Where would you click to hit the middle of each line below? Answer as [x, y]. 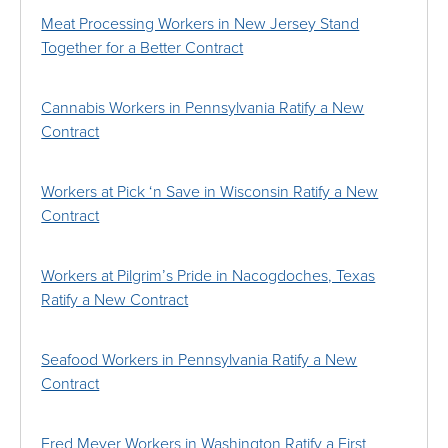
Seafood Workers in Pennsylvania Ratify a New [199, 360]
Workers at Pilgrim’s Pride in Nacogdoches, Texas [208, 276]
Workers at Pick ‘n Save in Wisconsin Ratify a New [210, 192]
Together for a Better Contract [142, 48]
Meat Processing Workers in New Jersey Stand [200, 24]
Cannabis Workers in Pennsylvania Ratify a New [203, 108]
